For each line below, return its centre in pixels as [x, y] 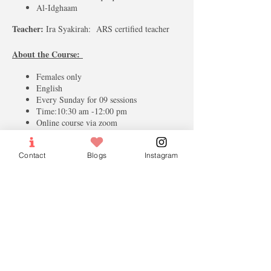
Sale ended [39, 204]
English [51, 88]
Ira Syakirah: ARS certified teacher [108, 29]
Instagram [161, 155]
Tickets [32, 167]
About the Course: [47, 54]
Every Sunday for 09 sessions [87, 100]
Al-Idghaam [57, 8]
